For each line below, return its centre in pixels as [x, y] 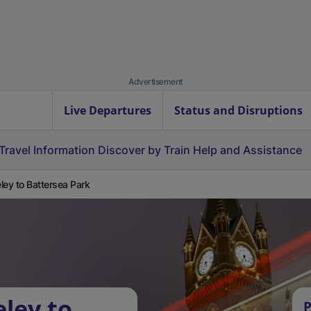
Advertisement [155, 82]
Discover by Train [144, 150]
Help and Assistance [247, 150]
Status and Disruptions [238, 110]
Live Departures [108, 110]
